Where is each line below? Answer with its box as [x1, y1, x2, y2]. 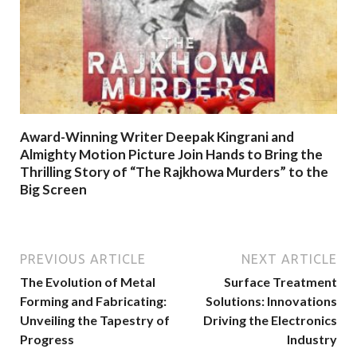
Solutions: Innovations [206, 293, 337, 308]
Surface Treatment [224, 274, 337, 289]
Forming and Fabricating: [20, 293, 167, 308]
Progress [20, 331, 74, 347]
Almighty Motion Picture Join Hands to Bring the [20, 145, 323, 163]
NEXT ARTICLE [241, 252, 337, 266]
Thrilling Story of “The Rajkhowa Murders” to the [20, 163, 328, 180]
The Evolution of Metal [20, 274, 155, 289]
